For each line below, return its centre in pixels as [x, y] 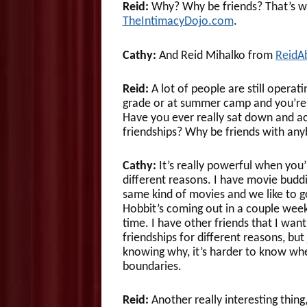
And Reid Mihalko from [216, 56]
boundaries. [152, 267]
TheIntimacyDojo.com [178, 22]
